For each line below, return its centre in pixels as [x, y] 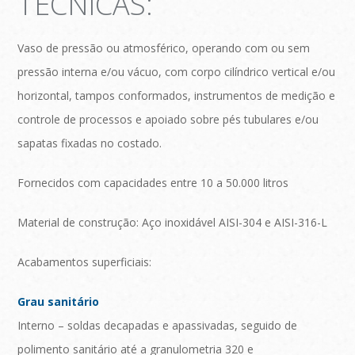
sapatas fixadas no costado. [90, 143]
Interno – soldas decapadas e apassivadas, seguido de [158, 326]
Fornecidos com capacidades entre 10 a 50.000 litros [153, 183]
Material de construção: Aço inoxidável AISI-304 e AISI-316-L [173, 223]
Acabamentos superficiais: [85, 262]
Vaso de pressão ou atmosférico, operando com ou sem [164, 48]
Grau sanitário [59, 302]
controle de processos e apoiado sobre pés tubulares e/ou [168, 120]
